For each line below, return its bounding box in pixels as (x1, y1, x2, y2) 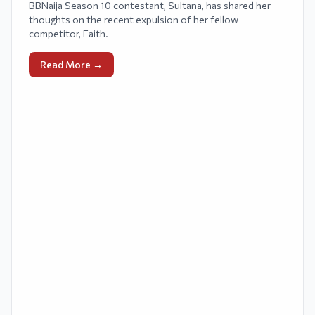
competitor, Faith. (29, 27, 108, 39)
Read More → (40, 58, 103, 70)
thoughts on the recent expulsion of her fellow (29, 13, 238, 25)
